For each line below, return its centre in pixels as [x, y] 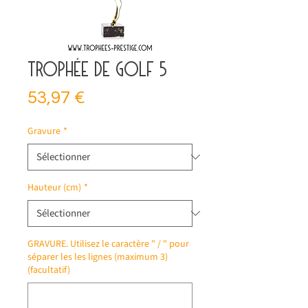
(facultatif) [49, 270]
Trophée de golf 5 [97, 68]
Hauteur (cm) [54, 187]
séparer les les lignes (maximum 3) [98, 257]
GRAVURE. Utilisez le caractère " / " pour [108, 244]
